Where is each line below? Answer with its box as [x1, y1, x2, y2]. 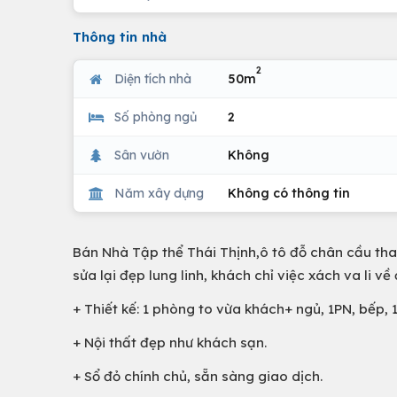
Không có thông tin [228, 184, 350, 201]
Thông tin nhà [73, 28, 167, 45]
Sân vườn [114, 146, 169, 163]
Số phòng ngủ [114, 108, 197, 125]
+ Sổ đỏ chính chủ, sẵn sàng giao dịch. [73, 368, 323, 385]
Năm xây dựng [114, 184, 204, 201]
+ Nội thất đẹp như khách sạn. [73, 334, 267, 351]
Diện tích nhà [114, 70, 191, 87]
